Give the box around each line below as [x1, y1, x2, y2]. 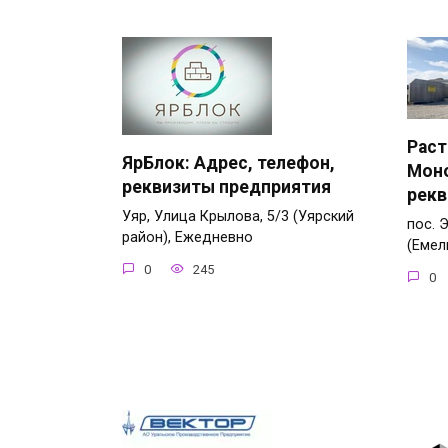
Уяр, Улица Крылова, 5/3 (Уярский [122, 208, 354, 226]
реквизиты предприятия [122, 177, 331, 198]
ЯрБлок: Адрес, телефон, [122, 153, 335, 174]
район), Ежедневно [122, 229, 253, 247]
